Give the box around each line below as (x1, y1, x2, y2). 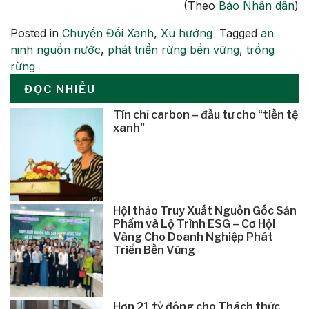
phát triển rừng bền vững (108, 42, 239, 57)
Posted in (10, 26, 62, 40)
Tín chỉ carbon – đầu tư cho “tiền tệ (113, 108, 299, 121)
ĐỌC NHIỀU (24, 82, 96, 96)
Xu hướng (161, 26, 212, 40)
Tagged (219, 26, 261, 40)
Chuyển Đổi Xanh (62, 26, 154, 40)
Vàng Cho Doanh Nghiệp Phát (113, 230, 274, 243)
